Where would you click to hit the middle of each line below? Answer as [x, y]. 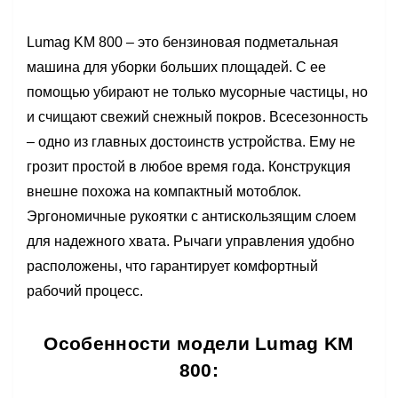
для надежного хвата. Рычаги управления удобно [191, 241]
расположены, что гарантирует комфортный [172, 266]
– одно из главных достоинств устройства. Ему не [191, 142]
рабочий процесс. [85, 291]
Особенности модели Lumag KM [199, 343]
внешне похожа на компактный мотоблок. [164, 191]
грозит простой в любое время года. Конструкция [189, 167]
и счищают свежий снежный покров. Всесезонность [197, 117]
